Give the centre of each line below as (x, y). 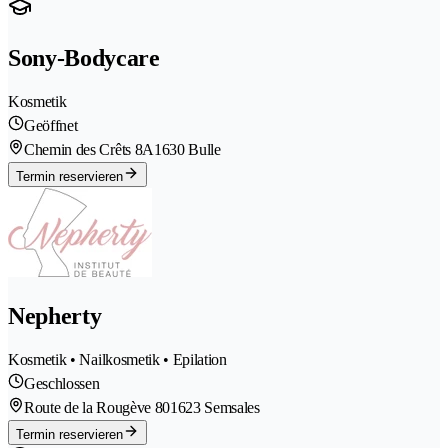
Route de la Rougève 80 (97, 407)
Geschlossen (62, 383)
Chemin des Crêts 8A (89, 149)
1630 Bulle (187, 149)
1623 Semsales (214, 407)
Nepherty (55, 315)
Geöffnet (51, 125)
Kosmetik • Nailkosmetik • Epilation (117, 359)
